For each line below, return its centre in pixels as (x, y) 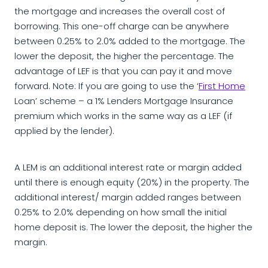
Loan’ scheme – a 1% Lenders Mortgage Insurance (124, 102)
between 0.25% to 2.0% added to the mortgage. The (130, 42)
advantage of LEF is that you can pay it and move (123, 72)
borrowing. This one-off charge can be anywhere (122, 27)
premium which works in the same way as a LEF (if (123, 117)
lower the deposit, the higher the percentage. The (124, 57)
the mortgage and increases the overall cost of (120, 12)
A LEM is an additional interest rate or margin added (128, 168)
